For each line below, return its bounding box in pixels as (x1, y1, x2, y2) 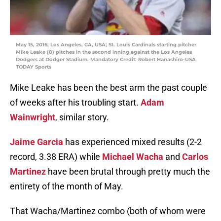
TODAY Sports (16, 64, 51, 71)
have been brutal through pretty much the (46, 166, 210, 177)
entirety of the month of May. (10, 181, 123, 192)
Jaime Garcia (10, 137, 63, 147)
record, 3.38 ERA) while (10, 151, 102, 162)
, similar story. (55, 112, 109, 123)
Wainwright (10, 112, 55, 123)
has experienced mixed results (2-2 (63, 137, 202, 147)
